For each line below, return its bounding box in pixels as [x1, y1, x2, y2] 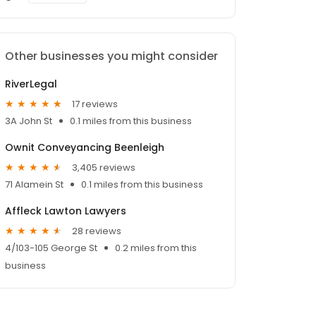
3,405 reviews [72, 160, 135, 174]
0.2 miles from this [115, 241, 197, 255]
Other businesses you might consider [5, 48, 218, 65]
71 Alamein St [5, 178, 63, 192]
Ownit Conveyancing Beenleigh [5, 140, 164, 155]
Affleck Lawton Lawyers [5, 204, 126, 219]
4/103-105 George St [5, 241, 97, 255]
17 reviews [72, 97, 118, 111]
